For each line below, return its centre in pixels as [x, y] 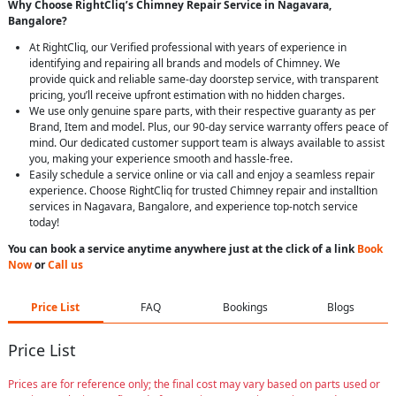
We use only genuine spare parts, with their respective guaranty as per [202, 111]
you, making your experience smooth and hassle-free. [161, 159]
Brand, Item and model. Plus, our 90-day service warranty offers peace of [209, 127]
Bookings [246, 308]
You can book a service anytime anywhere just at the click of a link [183, 249]
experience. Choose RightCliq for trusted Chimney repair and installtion [203, 191]
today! [46, 223]
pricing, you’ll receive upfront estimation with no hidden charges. [187, 95]
